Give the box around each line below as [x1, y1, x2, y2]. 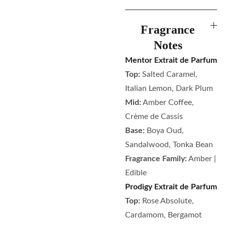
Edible [125, 169, 147, 177]
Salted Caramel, [142, 70, 197, 78]
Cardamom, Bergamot [125, 211, 202, 219]
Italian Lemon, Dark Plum [125, 84, 213, 92]
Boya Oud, [147, 127, 184, 135]
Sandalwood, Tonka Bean [125, 141, 213, 149]
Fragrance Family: [125, 155, 187, 163]
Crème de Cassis [125, 113, 183, 121]
